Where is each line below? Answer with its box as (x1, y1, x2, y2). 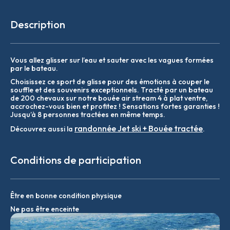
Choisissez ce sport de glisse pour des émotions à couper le (10, 77, 209, 87)
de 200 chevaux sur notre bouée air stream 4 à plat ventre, (10, 93, 207, 103)
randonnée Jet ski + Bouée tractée (74, 123, 203, 134)
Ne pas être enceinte (10, 204, 79, 214)
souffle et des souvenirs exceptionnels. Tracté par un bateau (10, 85, 213, 95)
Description (10, 18, 65, 31)
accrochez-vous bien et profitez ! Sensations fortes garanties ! (10, 102, 220, 111)
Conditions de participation (10, 154, 141, 167)
